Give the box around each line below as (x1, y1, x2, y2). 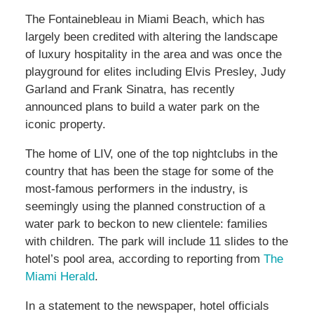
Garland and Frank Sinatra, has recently (25, 83, 235, 97)
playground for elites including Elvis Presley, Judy (25, 65, 286, 79)
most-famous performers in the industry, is (25, 182, 248, 196)
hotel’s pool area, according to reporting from (25, 252, 264, 266)
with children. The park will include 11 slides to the (25, 235, 288, 249)
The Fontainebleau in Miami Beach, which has (25, 13, 265, 27)
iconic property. (25, 118, 106, 132)
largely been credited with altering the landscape (25, 30, 278, 44)
